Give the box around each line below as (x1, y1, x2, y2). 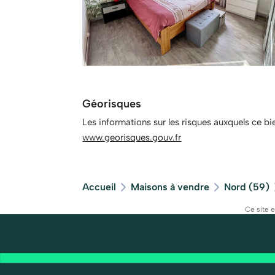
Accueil (82, 180, 117, 193)
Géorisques (82, 96, 142, 110)
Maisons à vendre (131, 180, 210, 193)
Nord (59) (224, 180, 270, 193)
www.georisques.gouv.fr (82, 131, 182, 143)
